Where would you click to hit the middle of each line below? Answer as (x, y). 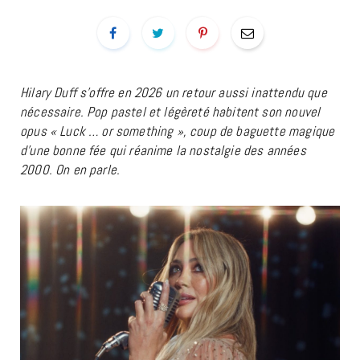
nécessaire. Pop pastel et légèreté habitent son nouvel (170, 112)
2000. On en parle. (70, 170)
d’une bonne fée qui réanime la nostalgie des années (163, 150)
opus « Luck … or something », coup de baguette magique (178, 131)
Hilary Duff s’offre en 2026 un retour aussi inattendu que (174, 92)
